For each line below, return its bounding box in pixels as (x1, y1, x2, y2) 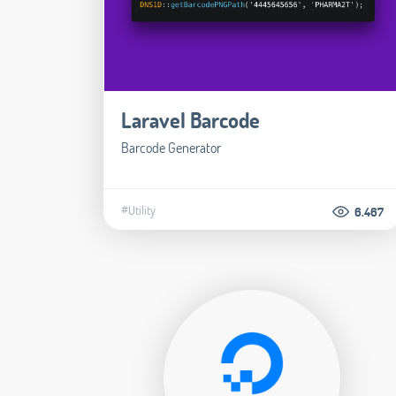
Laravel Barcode (121, 106, 260, 134)
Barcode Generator (121, 138, 221, 157)
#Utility (121, 202, 156, 219)
